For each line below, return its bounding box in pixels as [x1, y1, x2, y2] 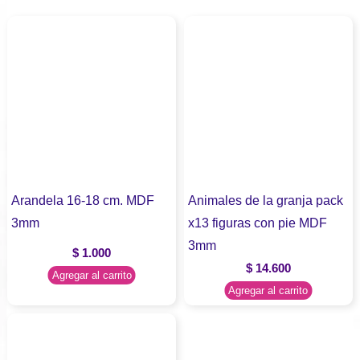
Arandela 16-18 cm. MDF [11, 192, 155, 207]
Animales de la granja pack [188, 192, 343, 207]
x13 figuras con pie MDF [188, 215, 327, 230]
